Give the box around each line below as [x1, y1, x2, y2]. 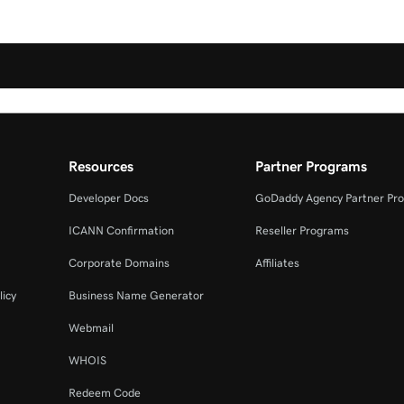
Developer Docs [68, 192, 149, 205]
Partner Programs [255, 159, 368, 174]
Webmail [68, 322, 114, 335]
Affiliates [255, 257, 300, 270]
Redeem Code [68, 387, 141, 399]
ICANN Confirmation [68, 225, 174, 237]
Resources [68, 159, 133, 174]
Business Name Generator [68, 289, 204, 302]
